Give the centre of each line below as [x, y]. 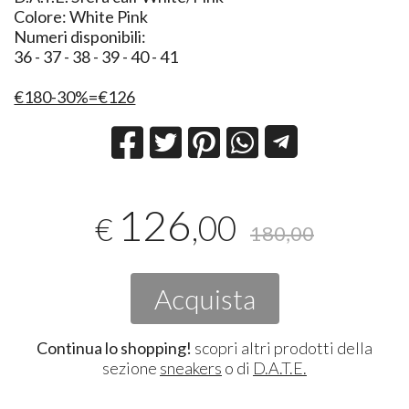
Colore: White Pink [81, 17]
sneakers [191, 367]
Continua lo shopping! [114, 347]
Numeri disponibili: [80, 37]
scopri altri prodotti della [282, 347]
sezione [131, 367]
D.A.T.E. [280, 367]
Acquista [204, 298]
